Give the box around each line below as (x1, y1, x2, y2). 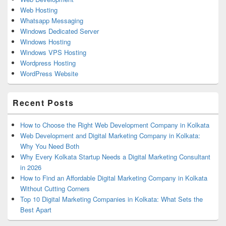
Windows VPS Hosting (20, 47, 86, 58)
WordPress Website (20, 69, 78, 79)
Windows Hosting (20, 37, 71, 47)
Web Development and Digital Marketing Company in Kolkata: (20, 131, 200, 141)
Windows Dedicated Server (20, 26, 99, 36)
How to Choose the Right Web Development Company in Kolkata (20, 120, 209, 130)
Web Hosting (20, 5, 58, 15)
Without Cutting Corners (20, 184, 90, 194)
